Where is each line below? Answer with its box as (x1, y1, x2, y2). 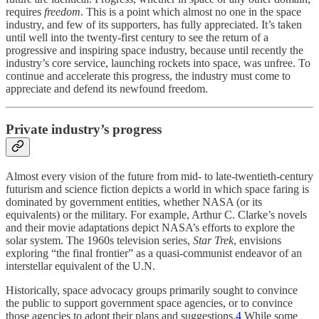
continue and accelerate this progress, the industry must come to (6, 70, 291, 83)
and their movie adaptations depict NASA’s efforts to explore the (6, 221, 295, 234)
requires (6, 6, 44, 19)
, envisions (234, 234, 281, 246)
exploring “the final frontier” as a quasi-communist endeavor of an (6, 246, 302, 259)
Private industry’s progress (6, 122, 162, 137)
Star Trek (193, 234, 234, 246)
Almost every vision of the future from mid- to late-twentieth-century (6, 169, 313, 182)
